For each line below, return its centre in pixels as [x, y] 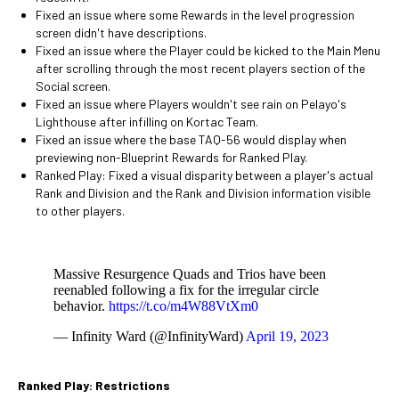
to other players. [80, 211]
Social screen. [73, 86]
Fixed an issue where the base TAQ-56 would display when [191, 139]
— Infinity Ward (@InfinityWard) [150, 336]
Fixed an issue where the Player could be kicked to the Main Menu [208, 50]
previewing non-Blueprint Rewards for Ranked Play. [171, 157]
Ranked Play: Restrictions [94, 385]
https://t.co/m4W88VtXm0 [183, 306]
